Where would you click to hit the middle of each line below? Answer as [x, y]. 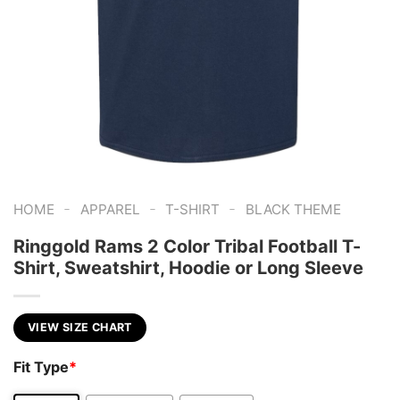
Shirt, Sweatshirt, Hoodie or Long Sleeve [188, 268]
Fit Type [41, 367]
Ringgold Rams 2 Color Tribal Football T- [187, 247]
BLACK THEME [293, 210]
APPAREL [110, 210]
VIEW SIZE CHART [80, 328]
